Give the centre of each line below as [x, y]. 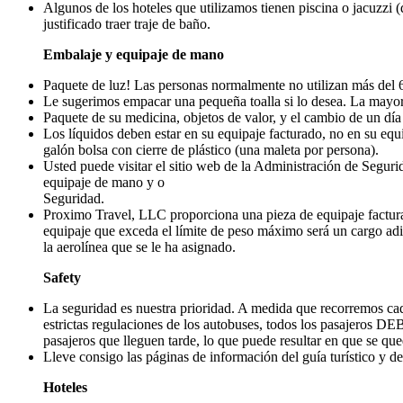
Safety [62, 277]
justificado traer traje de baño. [127, 23]
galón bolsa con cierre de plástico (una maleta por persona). [211, 149]
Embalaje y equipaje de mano [134, 54]
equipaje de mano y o [104, 182]
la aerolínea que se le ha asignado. [139, 246]
